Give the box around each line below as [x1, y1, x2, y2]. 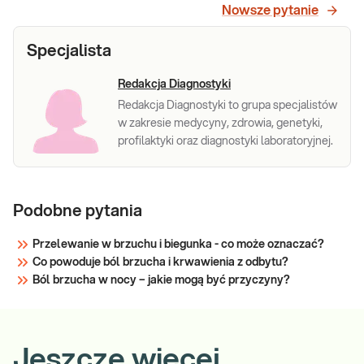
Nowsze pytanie [222, 4, 318, 17]
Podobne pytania [13, 203, 142, 219]
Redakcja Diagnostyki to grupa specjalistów [118, 100, 337, 111]
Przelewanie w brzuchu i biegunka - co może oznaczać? [32, 239, 324, 250]
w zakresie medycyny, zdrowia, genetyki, [118, 118, 323, 129]
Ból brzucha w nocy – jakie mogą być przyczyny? [32, 275, 290, 286]
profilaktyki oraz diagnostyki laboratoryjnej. [118, 136, 333, 147]
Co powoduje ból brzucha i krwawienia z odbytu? [32, 257, 288, 268]
